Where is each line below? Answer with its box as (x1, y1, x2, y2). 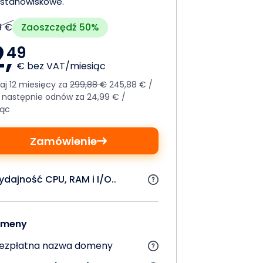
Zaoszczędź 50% (21, 20, 99, 34)
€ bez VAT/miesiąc (16, 59, 106, 73)
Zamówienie (29, 133, 97, 149)
